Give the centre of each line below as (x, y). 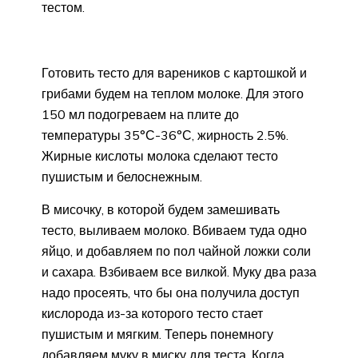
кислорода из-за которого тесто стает (152, 313)
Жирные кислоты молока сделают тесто (160, 155)
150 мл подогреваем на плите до (140, 114)
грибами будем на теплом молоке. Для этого (173, 93)
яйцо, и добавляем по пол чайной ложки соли (176, 251)
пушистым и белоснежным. (122, 176)
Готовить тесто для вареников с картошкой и (174, 72)
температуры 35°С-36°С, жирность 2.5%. (165, 135)
